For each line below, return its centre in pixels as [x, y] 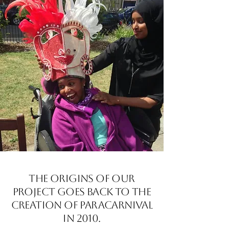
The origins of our [82, 178]
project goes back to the [82, 192]
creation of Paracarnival [82, 205]
